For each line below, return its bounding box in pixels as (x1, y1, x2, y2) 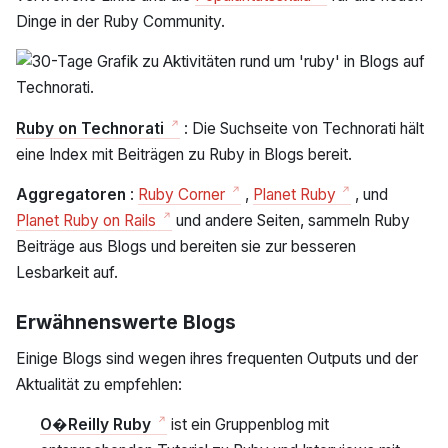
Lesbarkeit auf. (16, 263, 118, 283)
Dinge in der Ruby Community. (16, 11, 225, 31)
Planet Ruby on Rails (16, 211, 160, 231)
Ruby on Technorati (16, 118, 168, 138)
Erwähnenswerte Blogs (16, 310, 236, 335)
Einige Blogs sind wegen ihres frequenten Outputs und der (16, 348, 418, 368)
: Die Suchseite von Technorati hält (179, 118, 424, 138)
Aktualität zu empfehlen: (16, 374, 182, 394)
